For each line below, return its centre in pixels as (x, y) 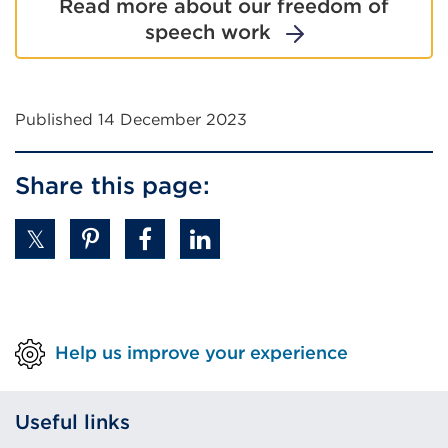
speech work (207, 32)
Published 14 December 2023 (131, 119)
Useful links (72, 422)
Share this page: (112, 185)
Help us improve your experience (201, 352)
